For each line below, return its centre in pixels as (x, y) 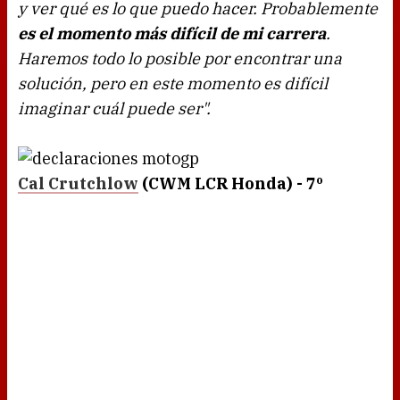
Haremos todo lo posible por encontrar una (180, 59)
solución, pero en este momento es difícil (173, 84)
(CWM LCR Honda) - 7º (231, 184)
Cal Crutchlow (78, 184)
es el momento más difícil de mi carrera (172, 34)
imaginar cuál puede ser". (114, 109)
